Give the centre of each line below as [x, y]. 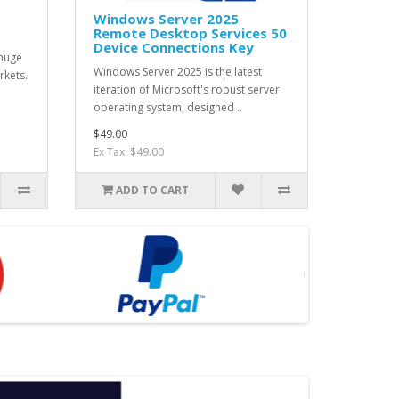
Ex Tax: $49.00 [128, 151]
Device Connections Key [173, 47]
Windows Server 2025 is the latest [177, 71]
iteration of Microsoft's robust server [186, 89]
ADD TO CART [152, 190]
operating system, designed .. [167, 107]
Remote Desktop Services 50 [190, 33]
